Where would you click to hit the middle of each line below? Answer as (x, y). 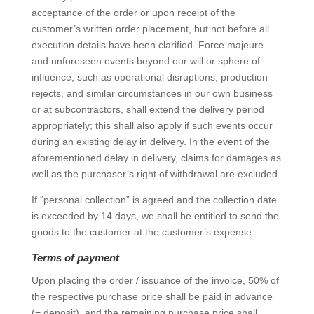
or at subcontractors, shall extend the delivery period (148, 109)
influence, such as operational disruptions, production (149, 77)
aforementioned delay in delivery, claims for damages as (156, 158)
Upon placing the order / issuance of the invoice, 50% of (155, 280)
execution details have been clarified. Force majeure (147, 45)
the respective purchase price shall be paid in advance (152, 296)
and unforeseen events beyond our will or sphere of (145, 61)
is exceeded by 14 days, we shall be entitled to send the (155, 216)
